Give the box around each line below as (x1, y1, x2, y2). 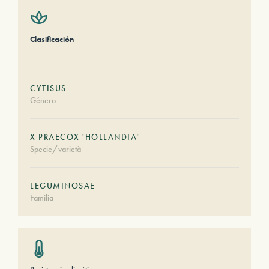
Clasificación (30, 34, 74, 44)
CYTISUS (30, 83, 67, 94)
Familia (30, 192, 53, 203)
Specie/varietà (30, 144, 81, 154)
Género (30, 95, 56, 106)
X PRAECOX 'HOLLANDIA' (30, 131, 140, 142)
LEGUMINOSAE (30, 180, 95, 191)
